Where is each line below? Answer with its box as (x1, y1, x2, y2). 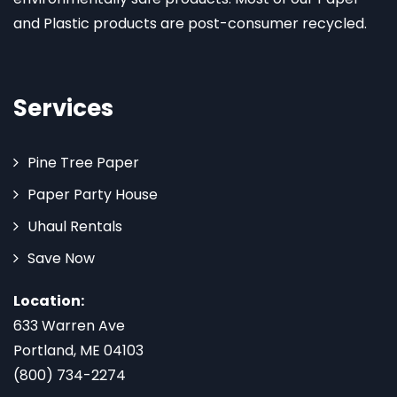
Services (13, 92, 113, 125)
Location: (13, 291, 84, 312)
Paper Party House (27, 184, 158, 206)
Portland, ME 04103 (13, 340, 144, 362)
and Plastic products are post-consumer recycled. (13, 13, 367, 35)
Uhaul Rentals (27, 216, 122, 237)
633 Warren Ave (13, 315, 125, 337)
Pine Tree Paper (27, 152, 139, 174)
